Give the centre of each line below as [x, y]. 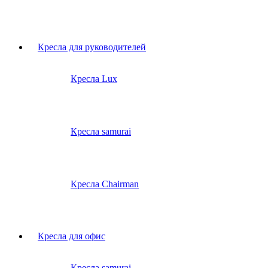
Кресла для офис [71, 236]
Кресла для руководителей [92, 47]
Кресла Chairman [105, 184]
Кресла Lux [94, 79]
